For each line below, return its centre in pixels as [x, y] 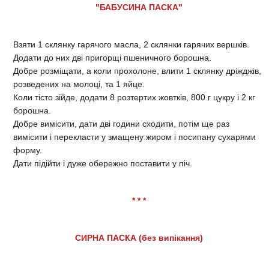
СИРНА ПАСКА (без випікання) [139, 237]
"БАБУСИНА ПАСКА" [139, 7]
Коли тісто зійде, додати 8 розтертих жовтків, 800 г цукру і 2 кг [134, 97]
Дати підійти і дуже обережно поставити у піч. [103, 163]
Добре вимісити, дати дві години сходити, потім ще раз [121, 123]
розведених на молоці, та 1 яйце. [79, 84]
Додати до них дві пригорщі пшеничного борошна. [113, 57]
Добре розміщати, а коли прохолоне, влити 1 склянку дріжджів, [137, 71]
